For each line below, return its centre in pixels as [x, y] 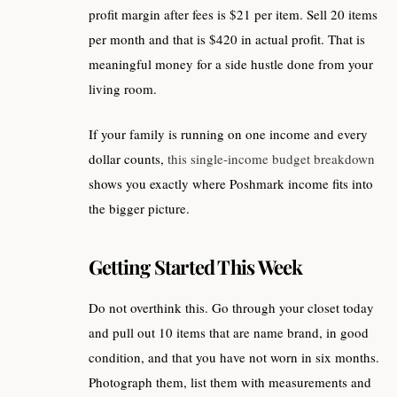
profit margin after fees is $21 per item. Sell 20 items [233, 15]
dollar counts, [128, 158]
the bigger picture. [139, 208]
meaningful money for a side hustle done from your [231, 64]
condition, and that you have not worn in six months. [234, 357]
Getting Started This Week [196, 267]
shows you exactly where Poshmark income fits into [231, 183]
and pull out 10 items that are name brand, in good [229, 332]
